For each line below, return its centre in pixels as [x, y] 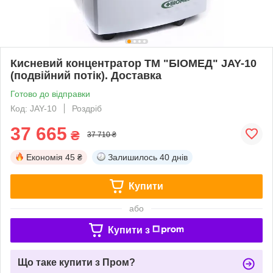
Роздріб [87, 108]
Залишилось [133, 157]
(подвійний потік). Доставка [86, 75]
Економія [44, 157]
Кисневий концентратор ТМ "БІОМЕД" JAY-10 [133, 63]
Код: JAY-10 [34, 108]
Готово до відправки [50, 94]
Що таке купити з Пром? [76, 262]
